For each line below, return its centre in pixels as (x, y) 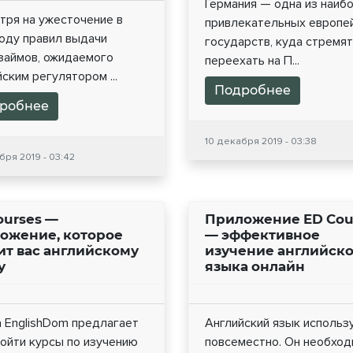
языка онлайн (255, 267)
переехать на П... (252, 61)
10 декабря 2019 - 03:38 (261, 141)
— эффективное (262, 235)
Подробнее (253, 91)
